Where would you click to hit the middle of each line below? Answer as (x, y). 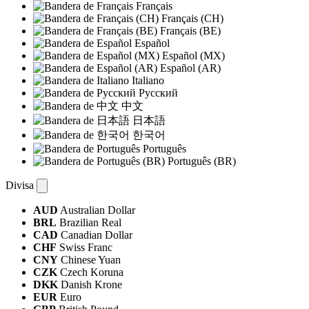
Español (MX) (192, 56)
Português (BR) (200, 161)
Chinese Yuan (89, 260)
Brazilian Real (89, 223)
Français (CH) (191, 19)
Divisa (20, 186)
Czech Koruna (90, 272)
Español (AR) (189, 68)
